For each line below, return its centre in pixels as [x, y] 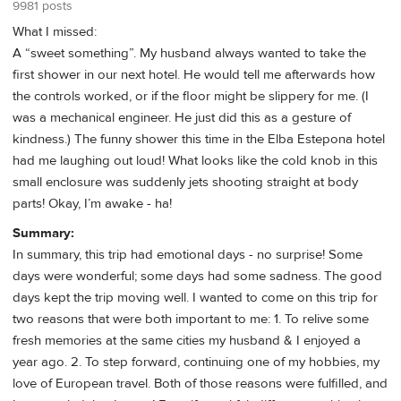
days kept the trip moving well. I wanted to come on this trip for [195, 298]
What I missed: [55, 32]
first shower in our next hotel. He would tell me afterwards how [194, 75]
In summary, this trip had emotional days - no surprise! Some [188, 255]
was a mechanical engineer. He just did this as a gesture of [182, 118]
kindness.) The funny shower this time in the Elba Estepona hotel [199, 140]
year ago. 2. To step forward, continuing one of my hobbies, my [196, 363]
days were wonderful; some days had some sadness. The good [197, 277]
